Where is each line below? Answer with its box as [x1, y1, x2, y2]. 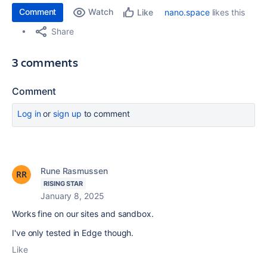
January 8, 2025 [41, 190, 104, 201]
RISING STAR [44, 179, 83, 188]
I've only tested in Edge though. [12, 227, 134, 238]
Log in [17, 108, 41, 119]
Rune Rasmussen [41, 165, 108, 176]
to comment [81, 108, 130, 119]
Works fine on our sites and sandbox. [12, 208, 154, 219]
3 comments [12, 54, 78, 70]
